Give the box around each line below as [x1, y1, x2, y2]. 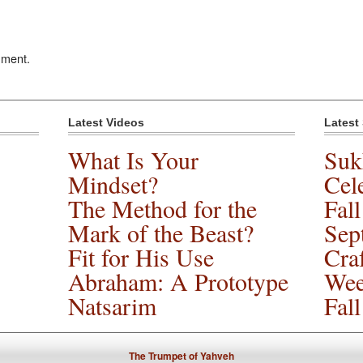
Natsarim [68, 288, 157, 322]
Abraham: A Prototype [68, 264, 289, 297]
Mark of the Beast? [68, 216, 254, 249]
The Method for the [68, 191, 258, 224]
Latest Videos [68, 116, 145, 130]
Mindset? [68, 167, 159, 200]
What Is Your [68, 143, 199, 176]
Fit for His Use [68, 240, 215, 273]
